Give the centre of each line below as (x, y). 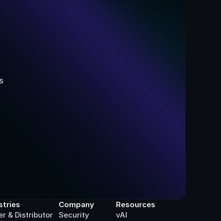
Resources (136, 204)
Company (76, 204)
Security (74, 215)
